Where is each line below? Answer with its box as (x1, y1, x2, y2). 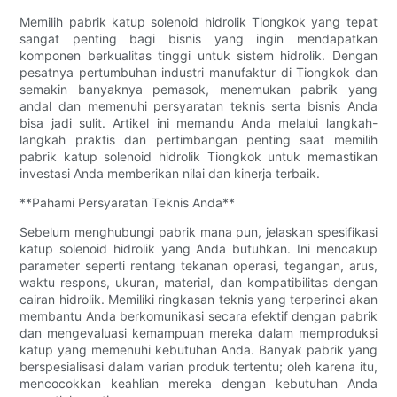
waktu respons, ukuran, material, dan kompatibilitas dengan (19, 274, 378, 290)
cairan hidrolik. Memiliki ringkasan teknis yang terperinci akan (19, 291, 378, 307)
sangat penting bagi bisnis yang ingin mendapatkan (19, 30, 378, 46)
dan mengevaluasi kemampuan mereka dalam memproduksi (19, 324, 378, 340)
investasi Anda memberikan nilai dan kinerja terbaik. (19, 165, 321, 181)
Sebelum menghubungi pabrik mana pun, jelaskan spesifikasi (19, 223, 378, 239)
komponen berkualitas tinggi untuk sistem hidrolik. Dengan (19, 47, 378, 63)
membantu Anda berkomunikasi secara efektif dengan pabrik (19, 307, 378, 323)
